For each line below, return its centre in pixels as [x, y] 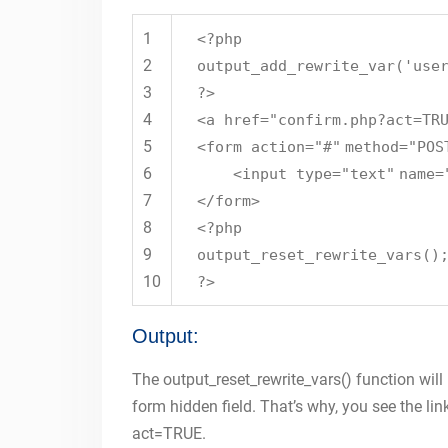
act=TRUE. [169, 433]
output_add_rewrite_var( [300, 66]
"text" [368, 174]
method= [376, 147]
